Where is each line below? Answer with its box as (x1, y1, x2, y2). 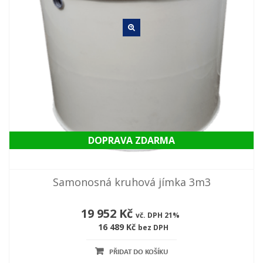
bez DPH (137, 222, 168, 233)
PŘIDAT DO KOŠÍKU (109, 248, 168, 257)
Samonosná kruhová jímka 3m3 (52, 175, 211, 190)
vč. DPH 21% (135, 210, 180, 221)
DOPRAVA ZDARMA (88, 134, 175, 147)
